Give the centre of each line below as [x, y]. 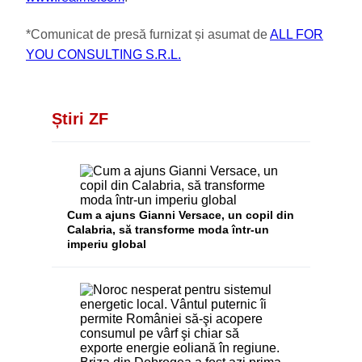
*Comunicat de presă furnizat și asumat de [148, 34]
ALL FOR [297, 34]
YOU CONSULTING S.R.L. [103, 54]
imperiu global [107, 244]
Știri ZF [80, 118]
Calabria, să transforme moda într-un [168, 229]
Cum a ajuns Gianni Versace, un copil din [181, 215]
